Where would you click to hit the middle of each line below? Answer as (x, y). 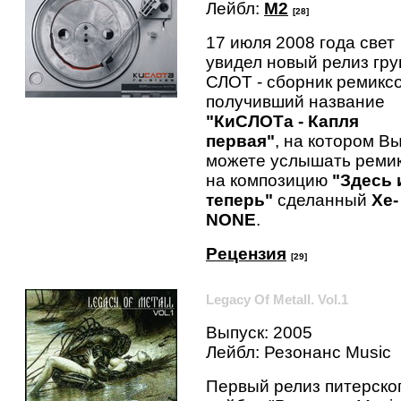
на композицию (269, 180)
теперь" (239, 200)
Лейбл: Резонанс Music (299, 352)
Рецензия (246, 253)
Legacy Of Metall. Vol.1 (277, 299)
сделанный (322, 200)
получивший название (295, 101)
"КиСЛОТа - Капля (282, 121)
